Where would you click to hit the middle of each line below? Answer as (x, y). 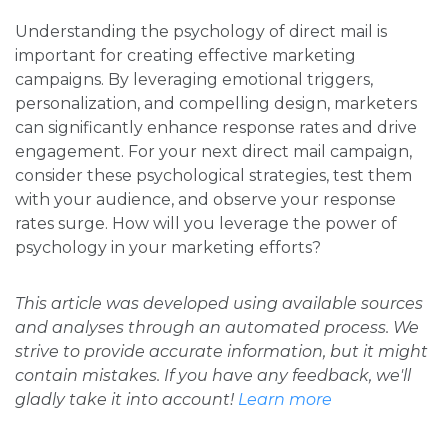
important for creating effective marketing (185, 56)
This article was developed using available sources (219, 304)
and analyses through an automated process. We (217, 328)
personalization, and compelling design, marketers (216, 104)
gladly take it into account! (126, 400)
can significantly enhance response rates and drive (216, 128)
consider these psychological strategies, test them (213, 176)
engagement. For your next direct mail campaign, (213, 152)
